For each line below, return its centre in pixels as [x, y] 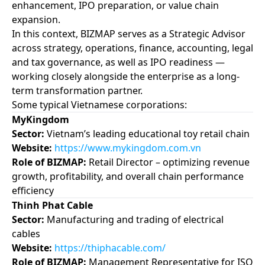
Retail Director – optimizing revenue [168, 162]
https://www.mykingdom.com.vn [128, 148]
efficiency [33, 190]
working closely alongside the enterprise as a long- [126, 76]
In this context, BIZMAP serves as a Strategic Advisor [129, 33]
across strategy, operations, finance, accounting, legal [132, 48]
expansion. [36, 19]
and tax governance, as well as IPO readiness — [118, 62]
